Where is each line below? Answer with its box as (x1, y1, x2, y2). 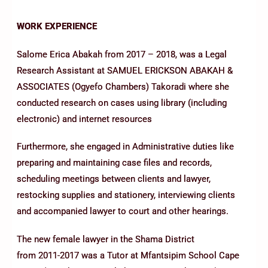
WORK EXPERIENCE (17, 21, 97, 32)
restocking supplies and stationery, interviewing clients (17, 190, 235, 201)
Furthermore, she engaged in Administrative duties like (17, 141, 234, 153)
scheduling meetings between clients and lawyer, (17, 173, 211, 185)
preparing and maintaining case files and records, (17, 157, 212, 169)
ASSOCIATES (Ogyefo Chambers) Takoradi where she (17, 81, 229, 92)
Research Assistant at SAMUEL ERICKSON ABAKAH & (17, 65, 233, 76)
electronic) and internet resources (17, 113, 152, 124)
